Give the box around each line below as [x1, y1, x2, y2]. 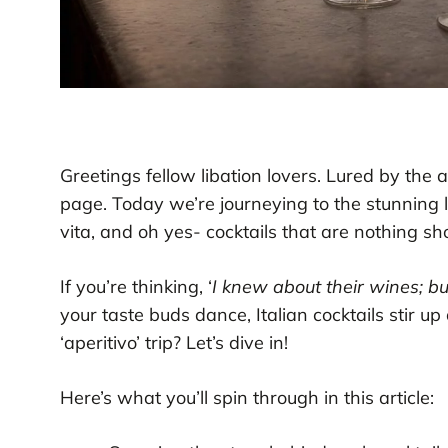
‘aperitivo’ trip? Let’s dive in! [59, 330, 288, 354]
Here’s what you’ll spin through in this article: [59, 385, 434, 409]
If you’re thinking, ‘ [59, 274, 212, 298]
